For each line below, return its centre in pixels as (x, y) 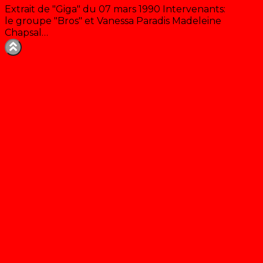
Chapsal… (26, 33)
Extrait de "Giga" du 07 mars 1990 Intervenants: (115, 9)
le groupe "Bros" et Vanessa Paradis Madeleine (113, 21)
